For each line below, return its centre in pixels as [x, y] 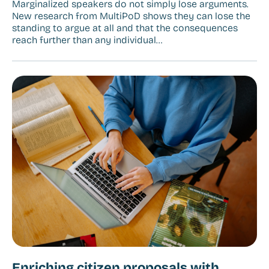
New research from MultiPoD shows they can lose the [131, 16]
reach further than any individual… [87, 40]
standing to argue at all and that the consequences [125, 28]
